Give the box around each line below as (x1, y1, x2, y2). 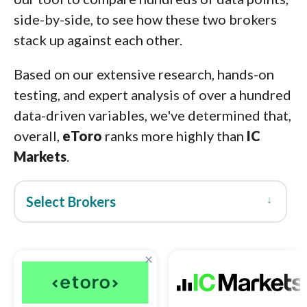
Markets (14, 148, 66, 164)
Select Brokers (26, 193, 116, 210)
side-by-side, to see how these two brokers (14, 11, 277, 27)
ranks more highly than (102, 127, 247, 144)
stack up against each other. (14, 32, 182, 48)
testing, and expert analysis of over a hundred (14, 86, 291, 103)
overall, (14, 127, 62, 144)
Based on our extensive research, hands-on (14, 66, 274, 82)
